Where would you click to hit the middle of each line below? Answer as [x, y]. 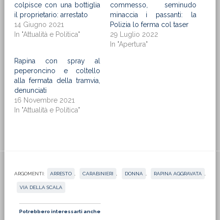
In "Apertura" [129, 44]
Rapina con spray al [57, 61]
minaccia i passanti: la [153, 15]
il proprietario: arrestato [51, 15]
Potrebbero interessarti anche [60, 211]
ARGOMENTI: [29, 174]
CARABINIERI [98, 174]
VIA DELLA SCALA [41, 187]
